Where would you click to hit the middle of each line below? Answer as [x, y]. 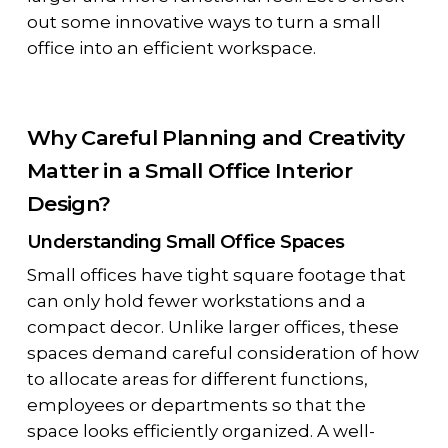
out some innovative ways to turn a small [203, 22]
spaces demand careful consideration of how [222, 353]
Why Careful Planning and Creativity [215, 138]
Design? [68, 204]
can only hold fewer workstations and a [196, 301]
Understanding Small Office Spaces [185, 242]
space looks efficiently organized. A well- [200, 431]
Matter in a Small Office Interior [189, 171]
